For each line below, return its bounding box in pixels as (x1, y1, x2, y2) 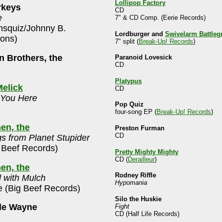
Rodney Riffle (115, 171, 156, 179)
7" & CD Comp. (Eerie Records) (115, 14, 206, 21)
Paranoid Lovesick (115, 54, 172, 61)
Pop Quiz (115, 101, 144, 109)
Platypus (115, 77, 142, 85)
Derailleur (128, 155, 155, 163)
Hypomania (115, 179, 147, 187)
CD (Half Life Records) (115, 210, 179, 218)
